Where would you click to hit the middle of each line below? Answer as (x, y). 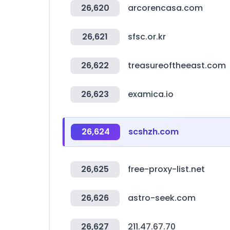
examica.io (151, 94)
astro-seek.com (162, 198)
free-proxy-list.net (166, 169)
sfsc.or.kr (147, 37)
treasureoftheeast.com (177, 65)
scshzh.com (154, 132)
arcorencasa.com (165, 8)
